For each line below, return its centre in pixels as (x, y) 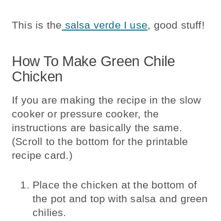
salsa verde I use (105, 25)
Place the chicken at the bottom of (115, 184)
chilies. (50, 212)
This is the (37, 25)
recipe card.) (42, 155)
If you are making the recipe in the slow (107, 100)
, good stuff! (176, 25)
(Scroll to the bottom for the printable (100, 141)
